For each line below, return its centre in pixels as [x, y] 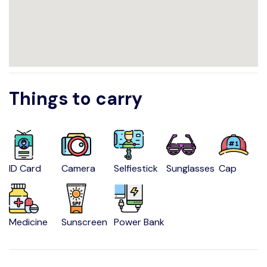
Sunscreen [85, 222]
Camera [79, 168]
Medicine [28, 222]
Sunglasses [191, 168]
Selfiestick [136, 168]
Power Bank [139, 222]
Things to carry [76, 99]
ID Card [25, 168]
